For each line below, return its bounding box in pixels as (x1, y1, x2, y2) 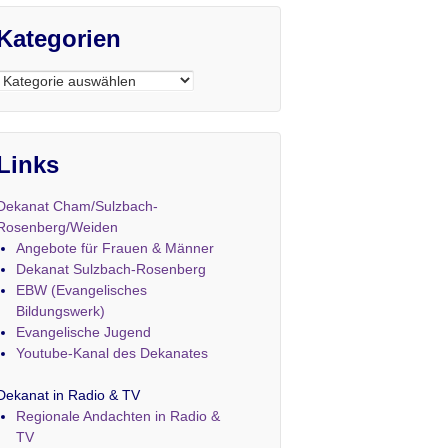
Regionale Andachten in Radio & (15, 408, 220, 425)
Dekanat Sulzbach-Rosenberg (15, 261, 206, 278)
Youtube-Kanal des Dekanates (15, 345, 208, 362)
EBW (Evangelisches (15, 282, 147, 299)
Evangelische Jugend (15, 324, 151, 341)
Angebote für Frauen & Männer (15, 240, 214, 257)
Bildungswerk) (15, 303, 105, 320)
